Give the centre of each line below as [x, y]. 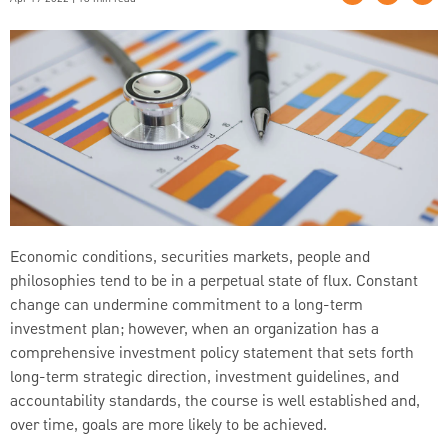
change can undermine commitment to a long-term [186, 305]
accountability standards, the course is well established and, [215, 401]
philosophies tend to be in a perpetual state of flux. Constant [214, 281]
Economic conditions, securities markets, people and [190, 257]
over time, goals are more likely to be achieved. [168, 425]
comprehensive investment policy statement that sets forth [212, 353]
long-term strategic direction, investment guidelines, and [204, 377]
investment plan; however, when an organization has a [194, 329]
